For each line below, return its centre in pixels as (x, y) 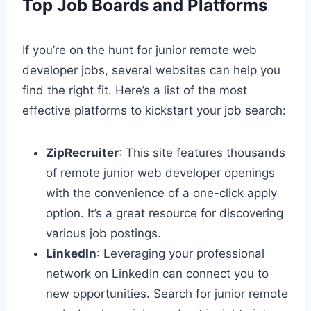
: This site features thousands (202, 152)
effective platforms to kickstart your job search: (154, 110)
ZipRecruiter (82, 152)
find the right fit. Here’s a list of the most (135, 90)
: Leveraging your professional (180, 253)
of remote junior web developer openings (160, 173)
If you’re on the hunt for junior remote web (140, 50)
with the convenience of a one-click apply (161, 193)
